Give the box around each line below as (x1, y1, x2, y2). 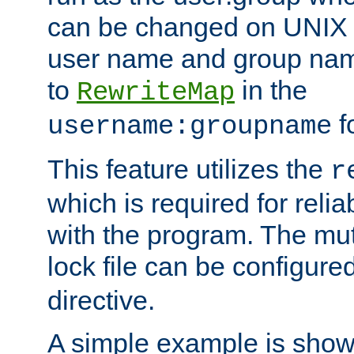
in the (235, 74, 307, 105)
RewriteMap (77, 77, 235, 107)
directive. (47, 284, 155, 315)
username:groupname (47, 111, 332, 141)
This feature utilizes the (47, 153, 330, 184)
